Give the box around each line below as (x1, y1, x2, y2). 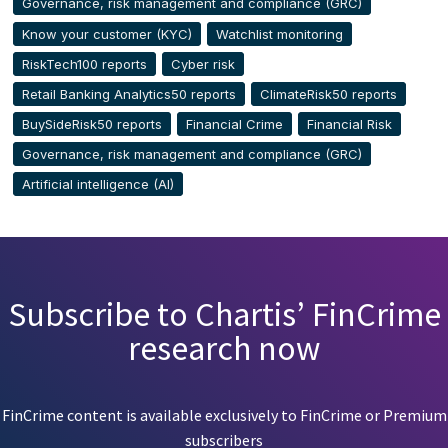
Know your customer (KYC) (21, 25, 192, 42)
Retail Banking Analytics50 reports (21, 85, 236, 102)
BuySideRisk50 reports (21, 116, 162, 133)
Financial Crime (185, 116, 283, 133)
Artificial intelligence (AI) (21, 176, 174, 193)
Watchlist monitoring (215, 25, 343, 42)
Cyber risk (170, 55, 235, 72)
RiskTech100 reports (21, 55, 147, 72)
